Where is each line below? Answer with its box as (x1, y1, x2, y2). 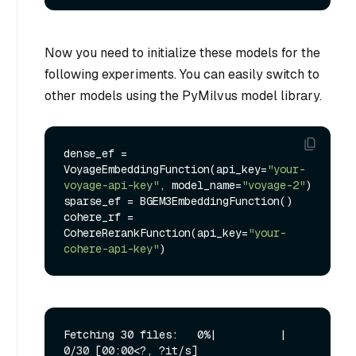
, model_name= (159, 178, 242, 193)
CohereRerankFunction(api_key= (64, 226, 248, 241)
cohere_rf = (64, 210, 133, 225)
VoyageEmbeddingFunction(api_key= (64, 162, 267, 177)
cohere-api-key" (64, 242, 159, 257)
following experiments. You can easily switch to (44, 65, 319, 83)
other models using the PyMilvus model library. (44, 87, 322, 104)
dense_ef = (64, 146, 127, 161)
